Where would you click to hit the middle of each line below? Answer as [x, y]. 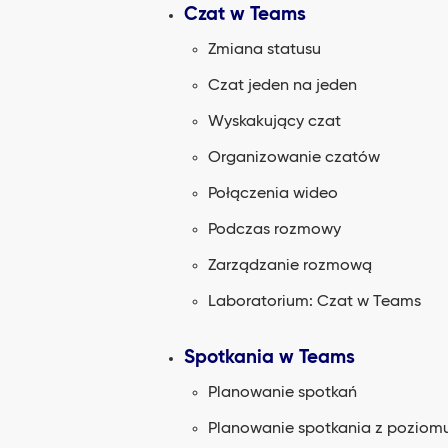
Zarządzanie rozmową [290, 266]
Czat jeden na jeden [282, 86]
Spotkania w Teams [269, 357]
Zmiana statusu [264, 50]
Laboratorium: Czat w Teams [314, 302]
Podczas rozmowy [274, 230]
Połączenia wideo [273, 194]
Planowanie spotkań [282, 393]
